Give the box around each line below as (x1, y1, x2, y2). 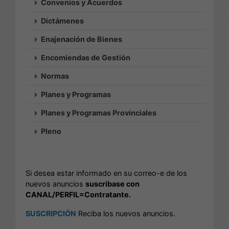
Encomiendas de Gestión (41, 53, 130, 62)
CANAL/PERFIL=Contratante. (26, 190, 131, 199)
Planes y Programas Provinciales (41, 108, 156, 117)
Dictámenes (41, 16, 84, 25)
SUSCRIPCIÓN (26, 209, 76, 218)
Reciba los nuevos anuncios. (76, 209, 175, 218)
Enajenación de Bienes (41, 34, 122, 43)
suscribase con (85, 179, 140, 188)
